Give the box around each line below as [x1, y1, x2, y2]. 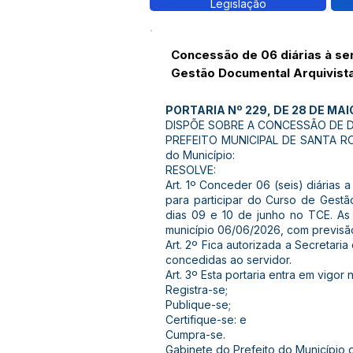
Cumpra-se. [165, 328, 225, 341]
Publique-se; [165, 298, 231, 311]
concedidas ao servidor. [165, 253, 292, 266]
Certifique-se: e [165, 313, 247, 326]
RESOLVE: [165, 163, 216, 176]
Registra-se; [165, 283, 228, 296]
